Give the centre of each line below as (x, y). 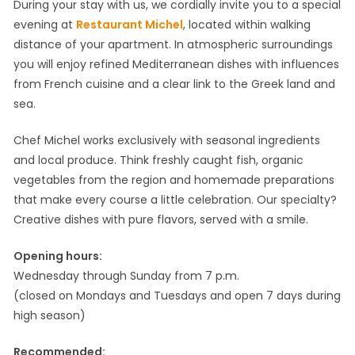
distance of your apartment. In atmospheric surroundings (173, 45)
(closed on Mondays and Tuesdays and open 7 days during (177, 296)
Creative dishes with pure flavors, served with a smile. (160, 220)
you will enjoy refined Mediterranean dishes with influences (176, 65)
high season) (49, 316)
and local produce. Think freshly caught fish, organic (158, 160)
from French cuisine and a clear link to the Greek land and (174, 84)
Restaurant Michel (129, 25)
